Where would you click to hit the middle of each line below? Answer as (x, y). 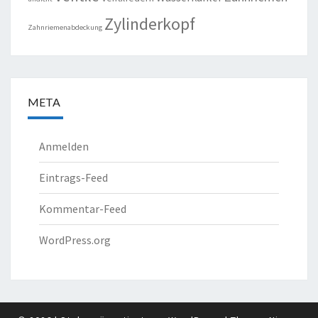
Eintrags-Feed (73, 178)
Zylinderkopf (150, 24)
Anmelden (64, 147)
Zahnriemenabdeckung (65, 28)
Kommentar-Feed (83, 209)
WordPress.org (75, 240)
